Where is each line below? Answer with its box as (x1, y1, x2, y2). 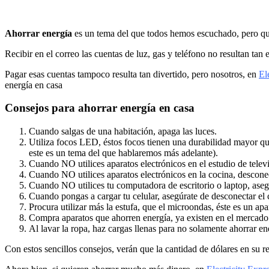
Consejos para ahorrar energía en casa (5, 101, 195, 115)
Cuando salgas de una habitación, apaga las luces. (29, 126, 217, 137)
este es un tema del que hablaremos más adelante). (29, 148, 218, 159)
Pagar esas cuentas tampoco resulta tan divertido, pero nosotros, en (5, 68, 259, 79)
